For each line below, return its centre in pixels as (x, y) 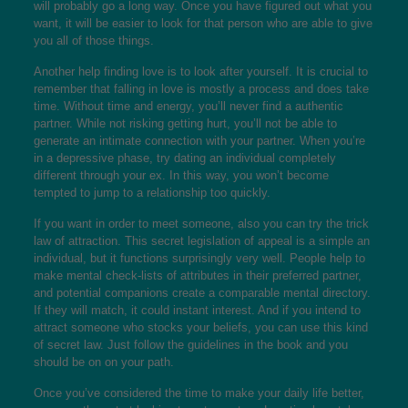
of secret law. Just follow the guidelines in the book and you (190, 345)
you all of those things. (93, 41)
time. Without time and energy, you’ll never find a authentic (188, 106)
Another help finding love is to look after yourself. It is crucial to (200, 71)
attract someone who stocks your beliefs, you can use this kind (200, 327)
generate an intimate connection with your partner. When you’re (199, 141)
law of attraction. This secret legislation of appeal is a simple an (201, 241)
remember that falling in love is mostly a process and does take (201, 89)
